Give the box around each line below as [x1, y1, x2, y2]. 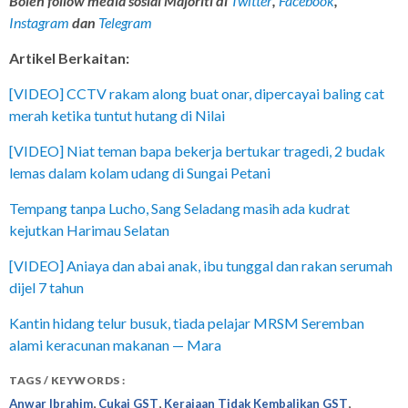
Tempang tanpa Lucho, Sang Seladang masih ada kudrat [9, 199, 350, 218]
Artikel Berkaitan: [9, 49, 129, 67]
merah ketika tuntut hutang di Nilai [9, 107, 225, 125]
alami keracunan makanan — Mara [9, 336, 221, 354]
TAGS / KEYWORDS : [9, 373, 126, 388]
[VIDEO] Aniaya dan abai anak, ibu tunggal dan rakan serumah [9, 257, 393, 275]
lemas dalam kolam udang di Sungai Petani [9, 164, 270, 182]
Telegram [98, 14, 152, 32]
